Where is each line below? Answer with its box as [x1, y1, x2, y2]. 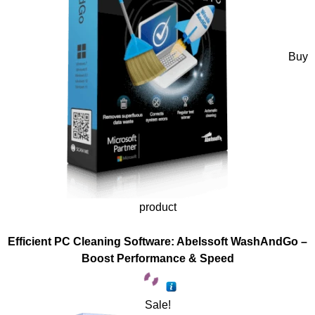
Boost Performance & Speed [81, 252, 234, 265]
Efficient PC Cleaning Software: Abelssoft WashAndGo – [8, 235, 307, 248]
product [139, 200, 176, 214]
